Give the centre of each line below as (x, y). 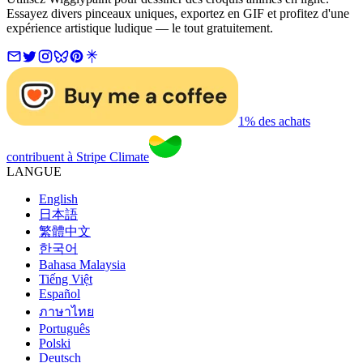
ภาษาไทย (66, 312)
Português (64, 329)
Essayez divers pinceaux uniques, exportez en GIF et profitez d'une (178, 14)
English (58, 199)
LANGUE (34, 172)
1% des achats (274, 122)
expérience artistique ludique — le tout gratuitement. (140, 28)
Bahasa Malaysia (82, 265)
